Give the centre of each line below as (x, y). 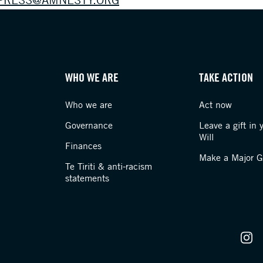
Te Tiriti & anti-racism (109, 166)
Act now (215, 104)
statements (87, 178)
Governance (89, 125)
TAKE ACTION (226, 77)
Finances (84, 146)
